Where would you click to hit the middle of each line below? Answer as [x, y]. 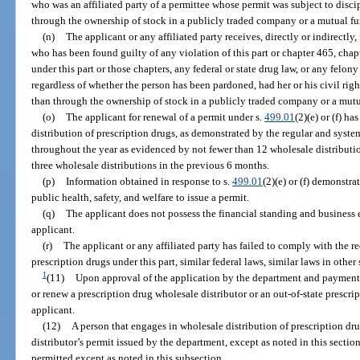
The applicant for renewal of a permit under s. [165, 117]
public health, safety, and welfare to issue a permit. [141, 198]
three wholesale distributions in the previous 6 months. [151, 166]
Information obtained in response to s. [149, 182]
